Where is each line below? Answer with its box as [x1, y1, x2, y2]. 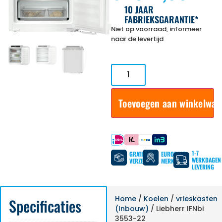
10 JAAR [124, 3, 154, 16]
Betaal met [111, 132, 146, 141]
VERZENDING [129, 156, 159, 165]
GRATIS [129, 149, 146, 158]
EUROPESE [161, 149, 185, 158]
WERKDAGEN [191, 155, 221, 164]
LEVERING [191, 162, 214, 171]
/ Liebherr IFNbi [148, 203, 204, 214]
